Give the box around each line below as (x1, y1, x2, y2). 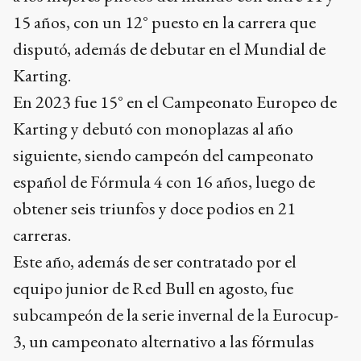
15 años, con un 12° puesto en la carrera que (13, 10, 316, 35)
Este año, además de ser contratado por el (13, 250, 297, 274)
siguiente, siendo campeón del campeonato (13, 143, 313, 168)
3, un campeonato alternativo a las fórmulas (13, 330, 314, 354)
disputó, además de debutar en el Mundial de (13, 37, 326, 61)
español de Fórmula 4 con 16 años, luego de (13, 170, 315, 194)
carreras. (13, 223, 71, 247)
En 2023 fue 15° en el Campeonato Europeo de (13, 90, 337, 114)
